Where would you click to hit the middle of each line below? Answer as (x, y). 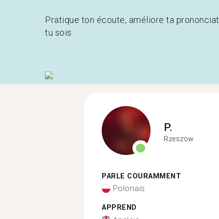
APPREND (119, 208)
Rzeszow (179, 139)
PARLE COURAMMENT (141, 176)
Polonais (129, 188)
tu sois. (59, 33)
